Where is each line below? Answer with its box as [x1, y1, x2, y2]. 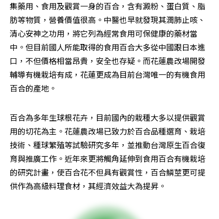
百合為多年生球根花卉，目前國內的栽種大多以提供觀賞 [10, 111, 205, 124]
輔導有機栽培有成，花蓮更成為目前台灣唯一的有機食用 [10, 68, 205, 81]
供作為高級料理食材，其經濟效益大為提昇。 [10, 180, 166, 192]
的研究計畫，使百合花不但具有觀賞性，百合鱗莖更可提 [10, 166, 205, 178]
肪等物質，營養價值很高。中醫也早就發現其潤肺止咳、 [10, 14, 205, 26]
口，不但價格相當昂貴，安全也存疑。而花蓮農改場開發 [10, 55, 205, 67]
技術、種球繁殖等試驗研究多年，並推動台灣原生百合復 [10, 139, 205, 151]
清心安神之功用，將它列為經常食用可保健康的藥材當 [10, 27, 197, 40]
